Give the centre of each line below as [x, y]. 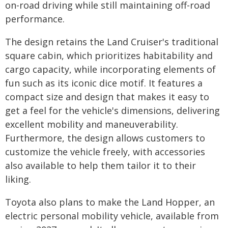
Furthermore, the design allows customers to [105, 138]
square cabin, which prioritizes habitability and [109, 55]
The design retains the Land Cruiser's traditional [112, 42]
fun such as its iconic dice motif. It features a [104, 83]
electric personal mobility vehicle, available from [112, 216]
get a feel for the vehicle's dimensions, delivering [112, 110]
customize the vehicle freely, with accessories [105, 152]
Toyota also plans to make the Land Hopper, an [110, 202]
